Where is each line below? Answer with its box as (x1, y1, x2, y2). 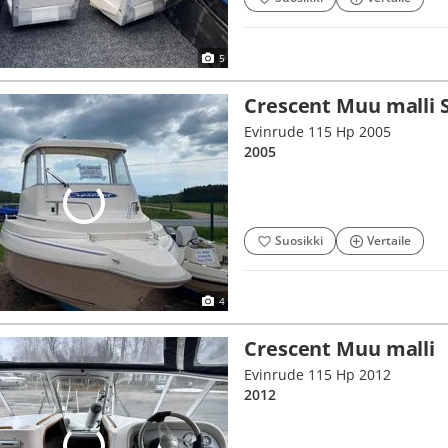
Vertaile (367, 232, 411, 249)
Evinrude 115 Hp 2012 (244, 365, 391, 384)
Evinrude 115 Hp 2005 (244, 122, 391, 141)
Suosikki (275, 232, 323, 249)
